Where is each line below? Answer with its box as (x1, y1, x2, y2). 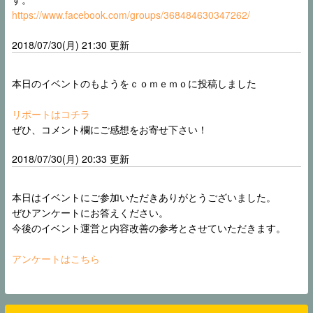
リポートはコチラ (12, 107, 90, 122)
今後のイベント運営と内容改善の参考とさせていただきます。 (12, 221, 286, 235)
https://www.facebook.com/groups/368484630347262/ (12, 8, 250, 22)
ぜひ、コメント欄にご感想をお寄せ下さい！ (12, 122, 208, 137)
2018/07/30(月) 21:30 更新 (12, 38, 129, 52)
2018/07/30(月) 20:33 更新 (12, 152, 129, 166)
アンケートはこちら (12, 252, 100, 266)
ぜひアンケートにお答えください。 (12, 205, 168, 220)
